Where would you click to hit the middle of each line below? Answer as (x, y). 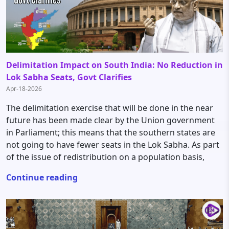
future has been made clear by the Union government (110, 120)
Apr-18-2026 (24, 89)
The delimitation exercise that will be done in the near (110, 108)
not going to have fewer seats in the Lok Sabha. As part (113, 145)
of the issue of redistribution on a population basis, (105, 157)
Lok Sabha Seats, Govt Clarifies (69, 77)
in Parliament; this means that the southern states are (111, 132)
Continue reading (42, 177)
